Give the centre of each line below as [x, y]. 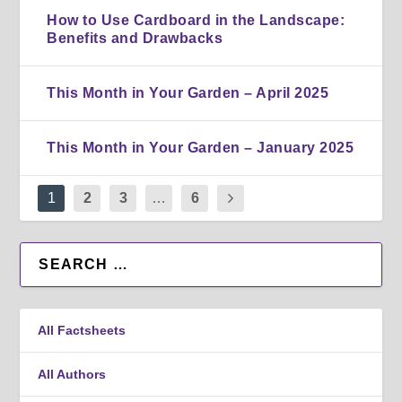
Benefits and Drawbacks [135, 38]
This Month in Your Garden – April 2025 [188, 92]
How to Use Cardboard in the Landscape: [196, 20]
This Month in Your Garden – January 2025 [201, 147]
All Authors [72, 374]
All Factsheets [82, 330]
